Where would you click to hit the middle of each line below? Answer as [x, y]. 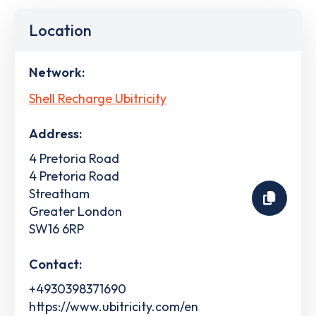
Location [60, 30]
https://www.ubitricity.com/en [114, 306]
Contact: [55, 264]
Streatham [59, 193]
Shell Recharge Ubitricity [98, 98]
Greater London [75, 211]
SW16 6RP [56, 229]
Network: [57, 72]
